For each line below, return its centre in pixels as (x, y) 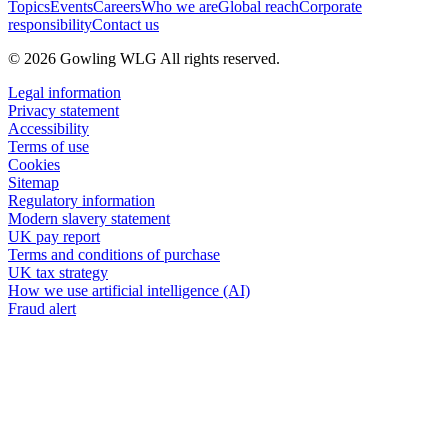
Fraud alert (42, 308)
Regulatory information (81, 200)
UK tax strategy (58, 272)
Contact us (125, 24)
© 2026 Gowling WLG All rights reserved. (144, 58)
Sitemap (33, 182)
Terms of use (48, 146)
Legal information (64, 92)
